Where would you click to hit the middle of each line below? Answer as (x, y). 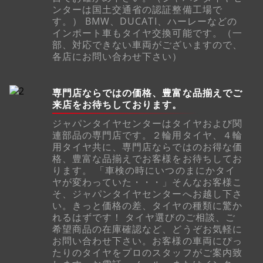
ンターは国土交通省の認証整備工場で (137, 10)
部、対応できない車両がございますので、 (147, 45)
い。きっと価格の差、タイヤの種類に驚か (147, 205)
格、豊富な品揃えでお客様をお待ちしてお (147, 158)
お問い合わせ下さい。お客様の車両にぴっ (147, 240)
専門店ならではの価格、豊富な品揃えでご (147, 93)
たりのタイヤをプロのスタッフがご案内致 (147, 252)
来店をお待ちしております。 (117, 105)
